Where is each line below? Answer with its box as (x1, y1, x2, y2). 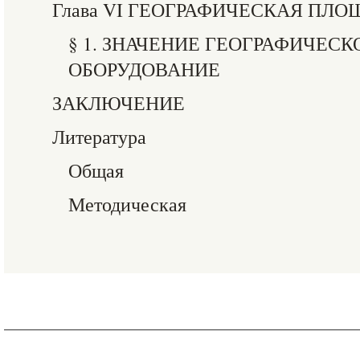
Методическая (68, 191, 186, 217)
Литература (52, 124, 146, 149)
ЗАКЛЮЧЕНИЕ (52, 90, 185, 116)
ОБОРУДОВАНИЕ (68, 56, 220, 82)
